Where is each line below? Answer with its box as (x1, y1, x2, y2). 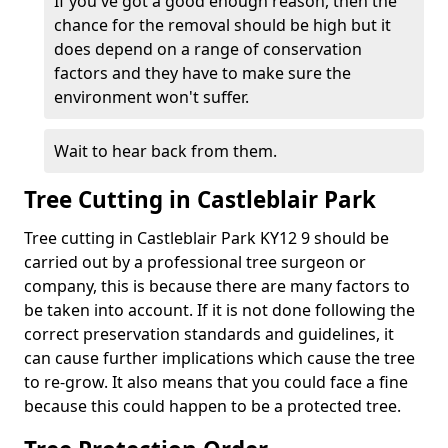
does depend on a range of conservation (54, 38, 362, 60)
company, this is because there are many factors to (24, 275, 410, 297)
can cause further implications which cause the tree (24, 347, 415, 369)
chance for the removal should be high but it (54, 14, 391, 36)
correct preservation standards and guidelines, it (24, 323, 394, 345)
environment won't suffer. (54, 86, 249, 108)
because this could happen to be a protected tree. (24, 395, 401, 417)
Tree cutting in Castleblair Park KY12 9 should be (24, 227, 389, 249)
